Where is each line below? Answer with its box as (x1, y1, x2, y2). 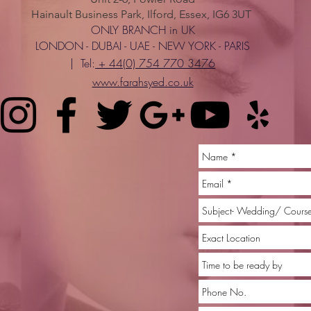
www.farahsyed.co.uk (92, 74, 194, 90)
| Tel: (70, 56, 95, 71)
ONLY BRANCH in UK (90, 22, 195, 37)
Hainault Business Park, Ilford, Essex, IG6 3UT (31, 8, 254, 21)
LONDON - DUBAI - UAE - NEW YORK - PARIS (35, 38, 250, 53)
